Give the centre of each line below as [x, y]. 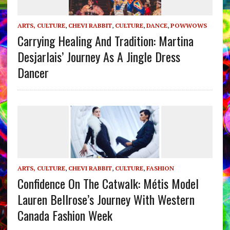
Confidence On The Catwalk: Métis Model [108, 183]
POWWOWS [188, 26]
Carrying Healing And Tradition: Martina [105, 41]
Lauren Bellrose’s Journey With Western [106, 199]
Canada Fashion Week [65, 215]
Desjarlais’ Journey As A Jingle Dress [99, 57]
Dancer [33, 73]
